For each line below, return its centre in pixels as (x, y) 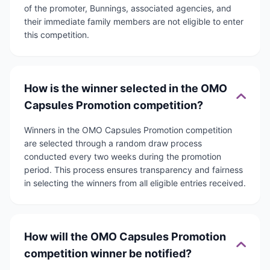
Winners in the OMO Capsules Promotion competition (128, 130)
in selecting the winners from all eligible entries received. (135, 183)
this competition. (57, 35)
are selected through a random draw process (113, 143)
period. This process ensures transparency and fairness (133, 170)
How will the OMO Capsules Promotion (125, 237)
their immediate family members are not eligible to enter (134, 22)
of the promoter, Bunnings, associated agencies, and (128, 8)
